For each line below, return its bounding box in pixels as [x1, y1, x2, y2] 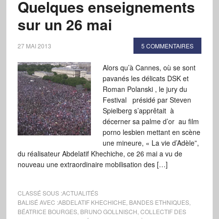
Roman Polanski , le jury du [102, 84, 187, 94]
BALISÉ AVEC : [17, 198, 58, 206]
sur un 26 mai [17, 14, 112, 35]
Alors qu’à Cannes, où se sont [102, 63, 196, 72]
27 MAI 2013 [17, 42, 51, 50]
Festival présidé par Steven [102, 95, 191, 105]
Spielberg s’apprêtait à [102, 106, 174, 115]
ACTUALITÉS [62, 189, 98, 197]
